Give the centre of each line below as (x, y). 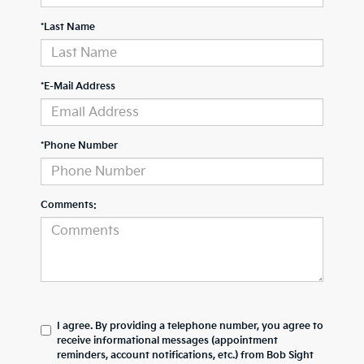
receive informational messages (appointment (167, 341)
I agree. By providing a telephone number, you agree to (190, 327)
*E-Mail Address (78, 87)
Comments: (69, 206)
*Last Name (68, 28)
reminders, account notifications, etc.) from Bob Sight (185, 356)
